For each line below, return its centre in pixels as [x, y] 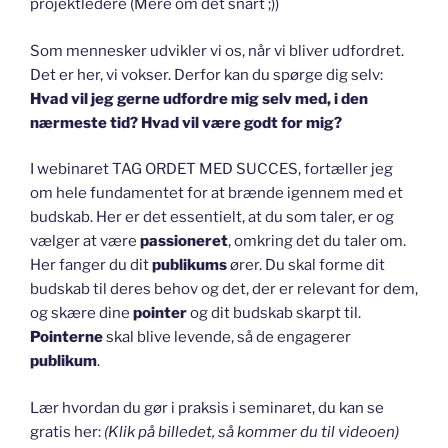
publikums [189, 265]
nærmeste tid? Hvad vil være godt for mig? [186, 122]
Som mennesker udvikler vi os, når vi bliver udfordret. [217, 50]
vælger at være [85, 241]
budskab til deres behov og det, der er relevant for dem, [224, 289]
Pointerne [66, 337]
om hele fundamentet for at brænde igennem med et [216, 193]
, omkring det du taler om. [317, 241]
